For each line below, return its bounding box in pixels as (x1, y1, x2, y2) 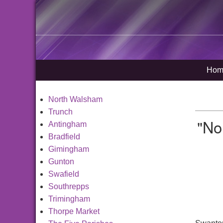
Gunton (48, 157, 74, 166)
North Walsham (48, 95, 103, 104)
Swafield (48, 170, 79, 178)
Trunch (48, 108, 73, 116)
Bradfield (48, 132, 80, 141)
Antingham (48, 120, 87, 128)
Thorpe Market (48, 207, 100, 216)
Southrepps (48, 182, 89, 191)
